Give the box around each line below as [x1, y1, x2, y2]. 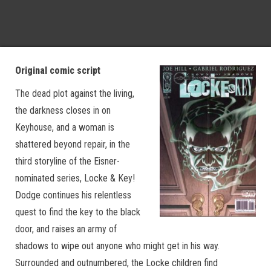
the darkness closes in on [15, 105, 111, 116]
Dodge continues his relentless [15, 189, 131, 201]
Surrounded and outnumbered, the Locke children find [15, 257, 218, 269]
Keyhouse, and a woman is [15, 122, 114, 133]
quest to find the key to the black [15, 206, 140, 218]
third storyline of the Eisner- [15, 155, 120, 167]
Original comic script [15, 65, 100, 76]
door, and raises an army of [15, 223, 117, 235]
